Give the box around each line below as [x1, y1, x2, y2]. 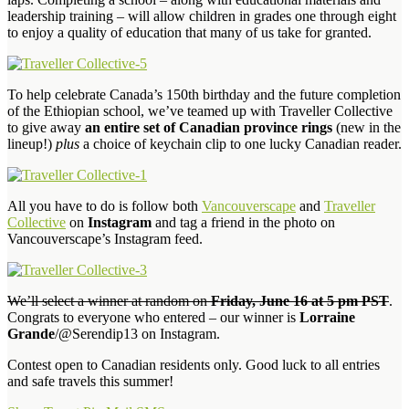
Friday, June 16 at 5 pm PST [211, 292, 389, 309]
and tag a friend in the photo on [152, 214, 335, 230]
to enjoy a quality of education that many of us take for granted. [7, 24, 372, 40]
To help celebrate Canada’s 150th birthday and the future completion [7, 86, 401, 102]
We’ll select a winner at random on [7, 292, 211, 309]
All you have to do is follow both [7, 197, 202, 214]
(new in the [332, 119, 401, 135]
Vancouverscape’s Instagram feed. [7, 230, 203, 246]
